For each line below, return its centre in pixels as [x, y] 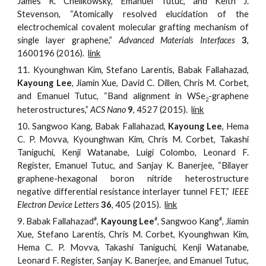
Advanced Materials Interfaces [177, 40]
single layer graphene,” [68, 40]
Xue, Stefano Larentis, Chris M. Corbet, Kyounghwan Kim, [133, 234]
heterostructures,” [53, 109]
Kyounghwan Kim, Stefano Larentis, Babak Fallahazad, [141, 69]
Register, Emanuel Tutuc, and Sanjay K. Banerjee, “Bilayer [133, 165]
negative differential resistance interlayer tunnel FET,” [125, 191]
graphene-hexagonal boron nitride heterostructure [133, 178]
